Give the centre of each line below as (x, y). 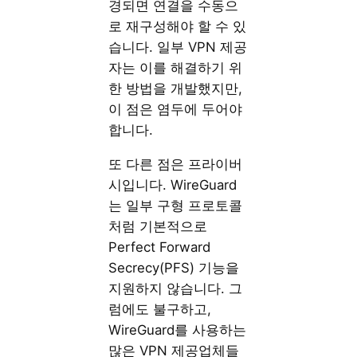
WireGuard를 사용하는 (178, 330)
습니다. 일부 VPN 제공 (178, 47)
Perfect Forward (160, 247)
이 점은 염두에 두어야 (176, 110)
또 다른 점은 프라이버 (176, 165)
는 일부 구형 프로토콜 (176, 206)
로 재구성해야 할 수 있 (178, 27)
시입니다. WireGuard (173, 185)
